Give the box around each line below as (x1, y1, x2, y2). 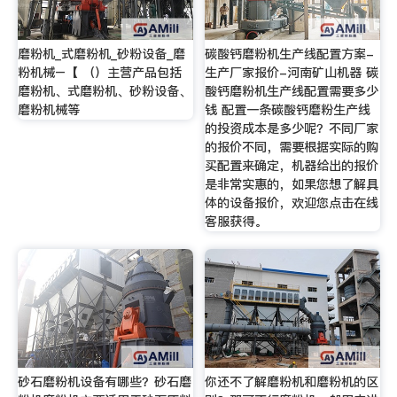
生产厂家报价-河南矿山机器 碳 (205, 64, 379, 82)
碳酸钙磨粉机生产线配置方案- (205, 45, 375, 64)
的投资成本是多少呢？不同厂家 (205, 120, 379, 138)
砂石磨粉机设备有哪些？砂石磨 (17, 372, 191, 391)
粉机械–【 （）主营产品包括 (17, 64, 182, 82)
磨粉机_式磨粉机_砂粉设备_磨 (17, 45, 185, 64)
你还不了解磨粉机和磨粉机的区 (205, 372, 379, 391)
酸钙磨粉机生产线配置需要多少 (205, 82, 379, 101)
